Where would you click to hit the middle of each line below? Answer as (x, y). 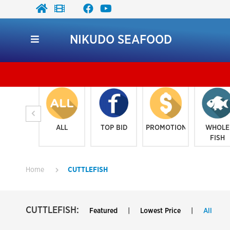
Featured (103, 211)
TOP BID (114, 128)
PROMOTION (166, 128)
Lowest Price (160, 211)
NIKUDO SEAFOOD (121, 40)
